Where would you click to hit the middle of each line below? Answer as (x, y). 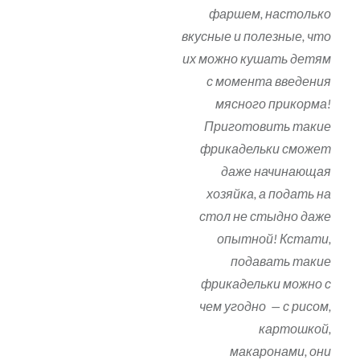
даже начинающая (276, 171)
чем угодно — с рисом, (266, 306)
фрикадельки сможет (266, 149)
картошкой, (295, 329)
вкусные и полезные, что (257, 36)
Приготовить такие (268, 126)
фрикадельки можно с (266, 284)
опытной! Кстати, (274, 239)
